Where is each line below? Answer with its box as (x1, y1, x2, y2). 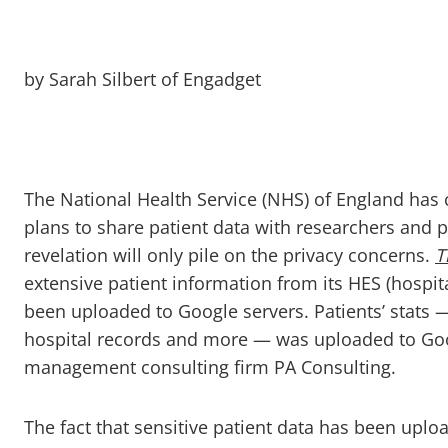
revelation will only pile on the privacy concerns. (24, 243, 435, 267)
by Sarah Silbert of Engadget (24, 67, 261, 91)
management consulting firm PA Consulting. (24, 355, 396, 379)
